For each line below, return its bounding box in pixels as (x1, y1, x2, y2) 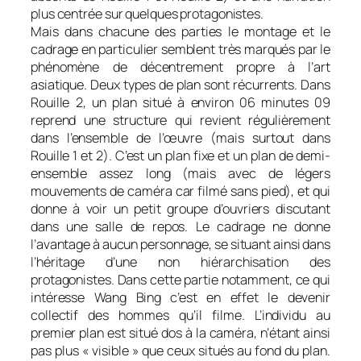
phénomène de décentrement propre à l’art (31, 57, 330, 76)
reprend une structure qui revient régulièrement (31, 110, 330, 129)
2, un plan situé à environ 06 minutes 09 (69, 93, 330, 111)
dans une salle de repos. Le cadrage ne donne (31, 217, 330, 235)
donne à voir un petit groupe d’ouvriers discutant (31, 199, 330, 218)
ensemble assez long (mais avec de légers (31, 164, 330, 182)
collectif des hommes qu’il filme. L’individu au (31, 305, 330, 324)
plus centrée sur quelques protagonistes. (31, 4, 263, 23)
